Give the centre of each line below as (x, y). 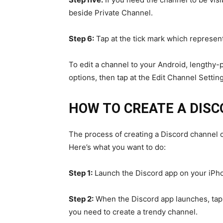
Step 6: (81, 39)
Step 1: (81, 173)
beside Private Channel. (111, 13)
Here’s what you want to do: (117, 147)
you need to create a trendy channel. (133, 212)
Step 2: (81, 199)
